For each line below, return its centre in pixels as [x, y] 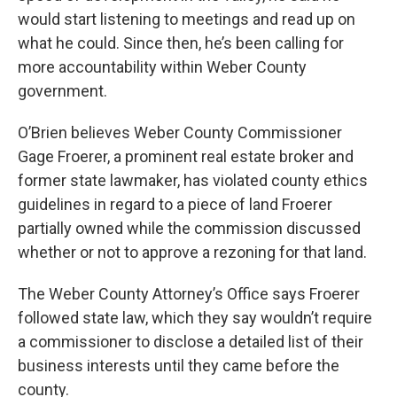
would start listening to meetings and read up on [187, 19]
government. [62, 90]
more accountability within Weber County [162, 66]
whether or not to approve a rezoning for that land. [192, 252]
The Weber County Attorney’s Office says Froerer [189, 293]
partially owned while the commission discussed [189, 228]
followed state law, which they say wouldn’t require [195, 317]
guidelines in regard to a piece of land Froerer [175, 204]
